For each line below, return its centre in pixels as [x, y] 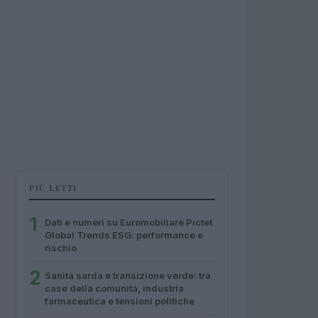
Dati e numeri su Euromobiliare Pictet [128, 222]
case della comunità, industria [114, 288]
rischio [61, 248]
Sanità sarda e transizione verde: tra [128, 275]
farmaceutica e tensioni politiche [120, 301]
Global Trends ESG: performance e [124, 235]
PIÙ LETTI [53, 188]
